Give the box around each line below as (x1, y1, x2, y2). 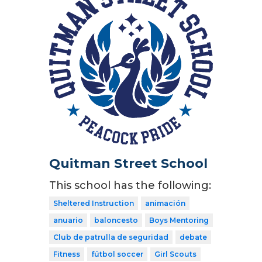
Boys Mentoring (149, 216, 209, 225)
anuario (53, 216, 83, 225)
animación (145, 199, 185, 208)
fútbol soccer (91, 250, 143, 259)
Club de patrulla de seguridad (53, 233, 168, 242)
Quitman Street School (49, 156, 208, 172)
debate (180, 233, 207, 242)
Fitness (53, 250, 80, 259)
